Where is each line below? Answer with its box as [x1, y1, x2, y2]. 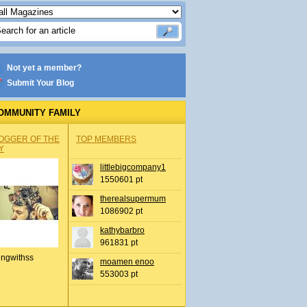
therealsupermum [100, 194, 166, 204]
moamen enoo [100, 257, 154, 267]
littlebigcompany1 [100, 162, 166, 172]
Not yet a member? [7, 63, 82, 73]
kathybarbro [100, 225, 145, 235]
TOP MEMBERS [76, 134, 136, 144]
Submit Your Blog [7, 78, 74, 88]
